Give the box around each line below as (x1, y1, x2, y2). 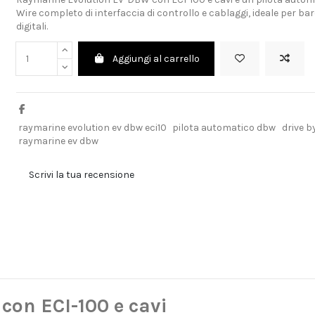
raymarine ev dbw (18, 135, 98, 148)
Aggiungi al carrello (112, 53, 200, 65)
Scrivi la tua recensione (29, 169, 135, 181)
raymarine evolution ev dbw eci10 (18, 122, 167, 134)
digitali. (15, 20, 48, 33)
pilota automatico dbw (172, 122, 276, 134)
